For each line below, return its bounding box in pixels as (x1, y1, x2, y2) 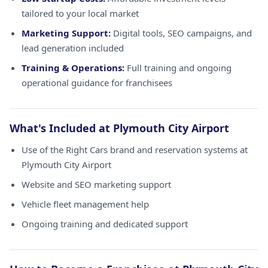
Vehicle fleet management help (22, 198, 149, 210)
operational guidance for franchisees (22, 77, 172, 89)
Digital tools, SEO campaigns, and (111, 27, 252, 39)
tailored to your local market (22, 7, 139, 19)
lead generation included (22, 42, 124, 54)
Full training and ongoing (124, 62, 232, 74)
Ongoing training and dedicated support (22, 218, 188, 230)
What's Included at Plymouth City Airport (10, 121, 229, 135)
